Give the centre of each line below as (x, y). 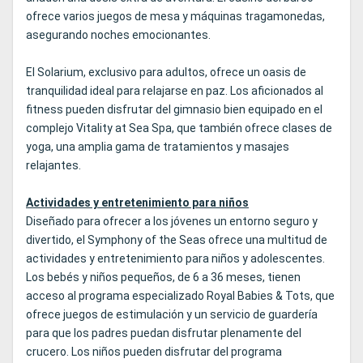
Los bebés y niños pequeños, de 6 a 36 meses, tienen (163, 278)
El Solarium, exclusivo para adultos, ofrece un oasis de (166, 73)
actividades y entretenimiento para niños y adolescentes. (175, 259)
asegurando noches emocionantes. (118, 35)
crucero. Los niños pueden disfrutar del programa (154, 352)
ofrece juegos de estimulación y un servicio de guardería (172, 315)
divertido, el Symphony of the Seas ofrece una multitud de (177, 240)
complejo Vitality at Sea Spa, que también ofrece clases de (179, 128)
